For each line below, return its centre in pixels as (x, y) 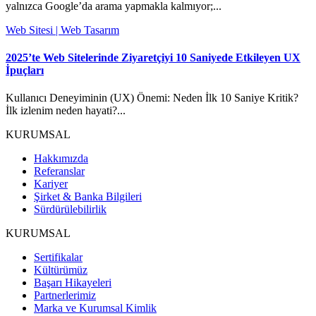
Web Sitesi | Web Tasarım (62, 30)
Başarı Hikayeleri (73, 283)
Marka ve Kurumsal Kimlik (95, 308)
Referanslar (59, 171)
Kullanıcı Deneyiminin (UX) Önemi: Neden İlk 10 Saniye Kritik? (152, 98)
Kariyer (51, 184)
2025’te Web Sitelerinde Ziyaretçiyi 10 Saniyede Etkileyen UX (153, 58)
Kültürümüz (61, 270)
